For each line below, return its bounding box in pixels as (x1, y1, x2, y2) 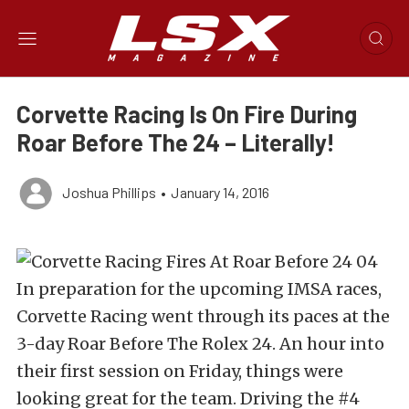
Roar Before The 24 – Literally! (16, 128, 335, 156)
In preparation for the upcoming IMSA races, (16, 278, 382, 299)
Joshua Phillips (62, 184, 156, 201)
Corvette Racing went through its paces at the (16, 306, 390, 327)
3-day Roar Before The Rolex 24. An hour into (16, 333, 384, 354)
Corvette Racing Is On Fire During (16, 100, 357, 128)
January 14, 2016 (171, 184, 269, 201)
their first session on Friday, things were (16, 361, 343, 382)
